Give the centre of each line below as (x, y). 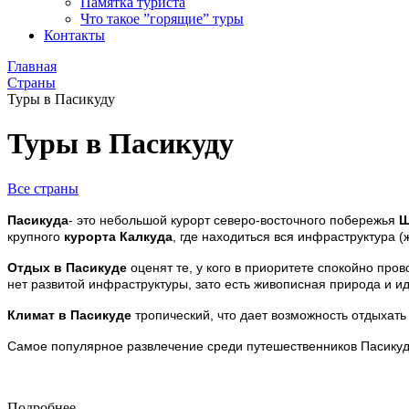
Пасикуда (38, 220)
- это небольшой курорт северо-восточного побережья (234, 220)
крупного (34, 236)
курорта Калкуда (116, 236)
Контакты (74, 35)
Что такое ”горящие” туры (162, 19)
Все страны (43, 188)
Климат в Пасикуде (69, 315)
